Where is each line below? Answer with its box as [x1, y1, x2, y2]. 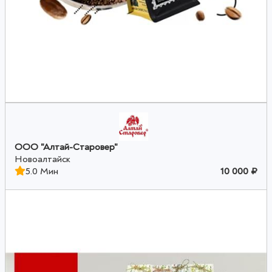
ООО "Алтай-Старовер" [15, 141, 118, 154]
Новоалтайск [15, 153, 70, 166]
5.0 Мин [25, 165, 58, 178]
